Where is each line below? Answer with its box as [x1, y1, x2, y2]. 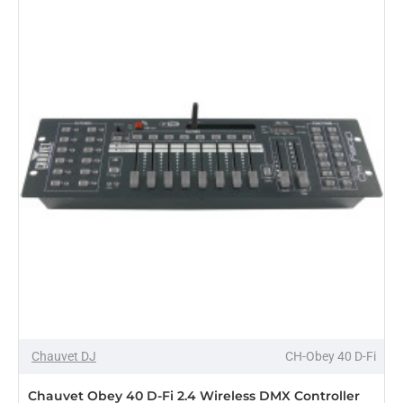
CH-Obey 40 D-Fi [285, 348, 376, 363]
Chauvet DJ [31, 348, 96, 363]
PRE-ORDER [31, 351, 78, 398]
